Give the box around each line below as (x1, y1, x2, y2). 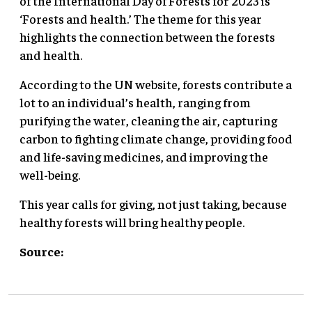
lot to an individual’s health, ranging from (19, 93, 251, 110)
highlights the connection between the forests (19, 28, 275, 45)
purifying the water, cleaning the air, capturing (19, 111, 277, 128)
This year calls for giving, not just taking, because (19, 195, 287, 212)
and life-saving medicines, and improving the (19, 148, 268, 164)
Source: (19, 242, 63, 259)
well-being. (19, 166, 80, 182)
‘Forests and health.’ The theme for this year (19, 10, 262, 26)
